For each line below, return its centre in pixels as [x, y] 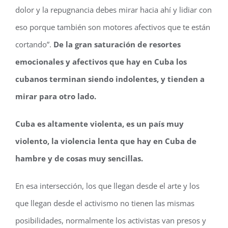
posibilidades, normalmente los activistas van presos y [111, 220]
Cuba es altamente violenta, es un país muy [99, 124]
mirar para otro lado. [56, 96]
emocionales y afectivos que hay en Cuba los [101, 62]
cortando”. [34, 44]
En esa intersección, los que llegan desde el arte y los [107, 186]
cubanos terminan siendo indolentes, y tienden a [110, 79]
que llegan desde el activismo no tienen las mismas [105, 203]
